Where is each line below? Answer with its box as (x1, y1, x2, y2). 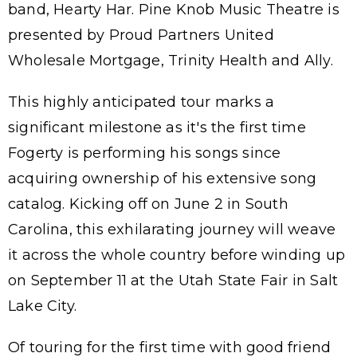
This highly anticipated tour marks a (8, 93, 275, 111)
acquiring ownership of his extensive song (8, 170, 317, 187)
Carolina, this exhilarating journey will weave (8, 221, 336, 238)
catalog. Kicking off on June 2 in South (8, 195, 288, 213)
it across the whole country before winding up (8, 246, 346, 264)
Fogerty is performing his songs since (8, 144, 281, 162)
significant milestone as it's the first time (8, 119, 306, 136)
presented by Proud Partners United (8, 26, 274, 44)
